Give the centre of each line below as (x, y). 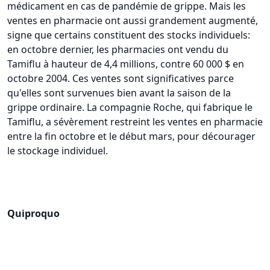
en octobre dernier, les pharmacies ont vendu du (118, 49)
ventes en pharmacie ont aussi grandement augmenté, (133, 20)
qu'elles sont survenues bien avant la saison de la (119, 93)
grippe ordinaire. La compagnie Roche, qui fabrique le (130, 107)
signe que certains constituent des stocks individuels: (129, 35)
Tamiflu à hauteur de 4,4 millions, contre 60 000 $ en (126, 64)
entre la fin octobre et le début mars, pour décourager (131, 136)
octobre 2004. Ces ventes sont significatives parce (121, 78)
